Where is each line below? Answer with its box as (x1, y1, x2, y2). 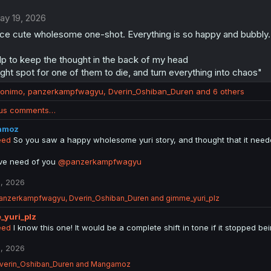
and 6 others (193, 87, 244, 97)
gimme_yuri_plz (165, 194, 220, 203)
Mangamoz (90, 260, 131, 269)
